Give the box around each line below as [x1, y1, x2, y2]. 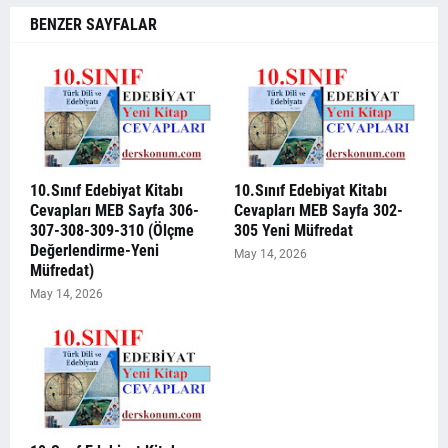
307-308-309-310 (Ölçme [30, 221, 194, 240]
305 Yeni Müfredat [234, 221, 353, 240]
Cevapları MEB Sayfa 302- [234, 201, 403, 220]
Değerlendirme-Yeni [30, 241, 159, 260]
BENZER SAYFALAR [30, 15, 157, 34]
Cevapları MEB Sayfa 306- [30, 201, 199, 220]
